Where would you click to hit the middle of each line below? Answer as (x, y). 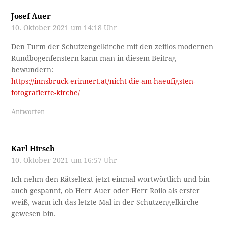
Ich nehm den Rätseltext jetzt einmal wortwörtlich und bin (111, 179)
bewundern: (32, 70)
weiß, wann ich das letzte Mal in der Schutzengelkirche (105, 202)
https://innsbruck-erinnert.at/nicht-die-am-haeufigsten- (103, 81)
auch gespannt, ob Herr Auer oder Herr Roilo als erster (106, 191)
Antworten (28, 111)
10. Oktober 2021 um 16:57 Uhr (64, 160)
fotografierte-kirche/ (46, 93)
